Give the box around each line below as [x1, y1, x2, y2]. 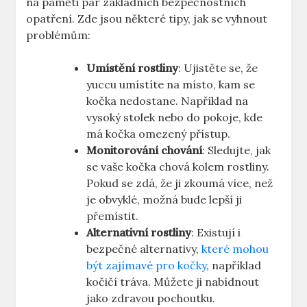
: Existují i [191, 225, 241, 240]
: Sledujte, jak [202, 143, 271, 158]
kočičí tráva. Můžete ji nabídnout [86, 275, 260, 289]
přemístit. [86, 209, 139, 223]
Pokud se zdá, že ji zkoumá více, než [86, 176, 273, 191]
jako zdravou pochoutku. [86, 291, 216, 306]
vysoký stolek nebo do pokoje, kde [86, 110, 263, 125]
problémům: [26, 28, 91, 42]
